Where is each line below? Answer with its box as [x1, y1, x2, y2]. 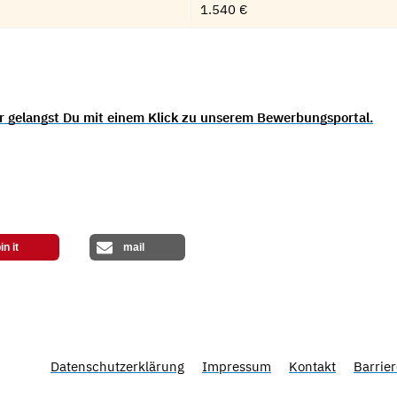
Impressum [202, 357, 271, 375]
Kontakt [289, 357, 336, 375]
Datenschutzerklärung [51, 357, 184, 375]
